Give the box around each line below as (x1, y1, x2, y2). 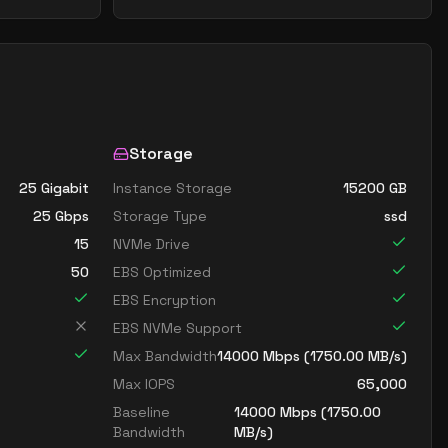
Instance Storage (113, 179, 232, 197)
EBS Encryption (113, 291, 216, 309)
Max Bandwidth (113, 347, 217, 365)
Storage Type (113, 207, 207, 225)
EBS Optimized (113, 263, 211, 281)
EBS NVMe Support (113, 319, 242, 337)
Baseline (113, 403, 170, 421)
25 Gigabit (19, 179, 89, 197)
